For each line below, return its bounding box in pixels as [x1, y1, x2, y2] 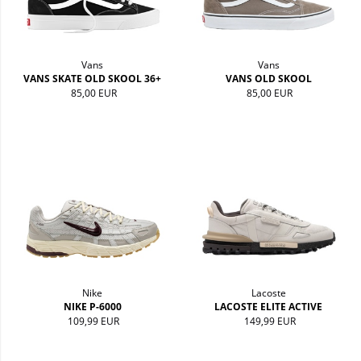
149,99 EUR [243, 313, 296, 328]
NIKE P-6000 [63, 299, 122, 313]
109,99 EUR [68, 313, 120, 328]
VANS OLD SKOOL [225, 72, 312, 86]
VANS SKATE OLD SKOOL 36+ [23, 72, 162, 86]
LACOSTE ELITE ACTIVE [214, 299, 323, 313]
